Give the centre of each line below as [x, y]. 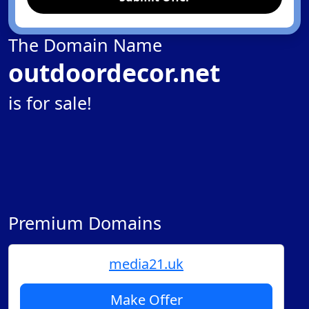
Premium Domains [85, 223]
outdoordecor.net [114, 72]
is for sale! [50, 103]
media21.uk [146, 264]
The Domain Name [85, 45]
